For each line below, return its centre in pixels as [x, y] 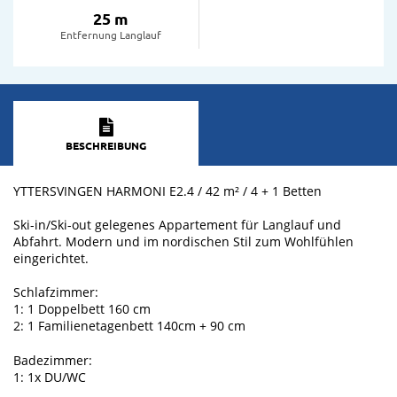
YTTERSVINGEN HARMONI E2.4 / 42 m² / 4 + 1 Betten [169, 191]
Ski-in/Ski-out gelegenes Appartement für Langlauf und [177, 225]
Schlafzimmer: [58, 292]
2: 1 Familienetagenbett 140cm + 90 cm [129, 326]
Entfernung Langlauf [110, 34]
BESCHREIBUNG [106, 146]
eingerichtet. [53, 259]
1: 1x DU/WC [51, 377]
